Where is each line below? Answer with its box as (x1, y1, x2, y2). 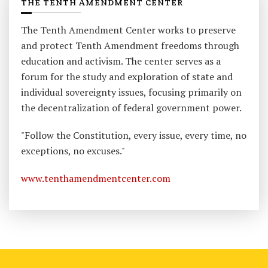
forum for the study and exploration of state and (21, 70, 233, 84)
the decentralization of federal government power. (21, 101, 242, 115)
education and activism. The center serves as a (21, 54, 221, 68)
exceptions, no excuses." (21, 144, 125, 158)
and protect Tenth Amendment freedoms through (21, 39, 239, 53)
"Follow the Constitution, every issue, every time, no (21, 129, 246, 142)
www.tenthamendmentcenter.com (21, 172, 170, 185)
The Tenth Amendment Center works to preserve (21, 23, 236, 37)
